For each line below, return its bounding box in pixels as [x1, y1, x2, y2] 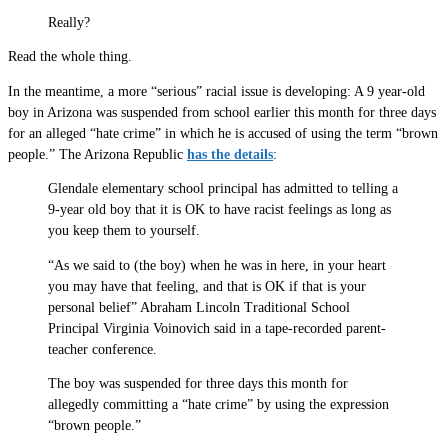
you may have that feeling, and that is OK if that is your [48, 278, 366, 294]
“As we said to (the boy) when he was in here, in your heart [48, 257, 386, 273]
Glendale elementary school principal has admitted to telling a [48, 181, 398, 197]
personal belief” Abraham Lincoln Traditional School [48, 299, 350, 315]
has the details [187, 146, 273, 162]
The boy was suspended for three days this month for [48, 376, 348, 392]
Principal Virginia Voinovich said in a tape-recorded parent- [48, 320, 386, 336]
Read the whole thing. [8, 49, 132, 65]
